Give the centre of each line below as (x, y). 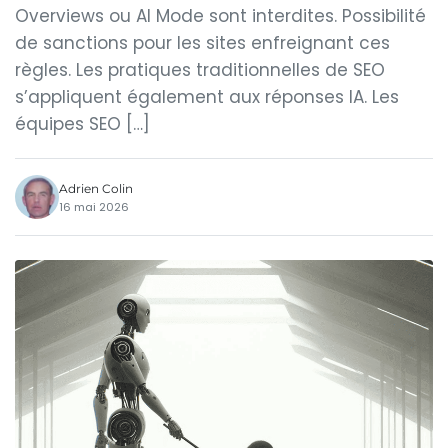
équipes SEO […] (82, 124)
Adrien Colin (96, 188)
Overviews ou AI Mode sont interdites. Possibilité (220, 16)
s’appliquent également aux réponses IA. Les (207, 97)
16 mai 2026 (94, 206)
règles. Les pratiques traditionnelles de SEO (200, 70)
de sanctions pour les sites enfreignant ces (202, 43)
